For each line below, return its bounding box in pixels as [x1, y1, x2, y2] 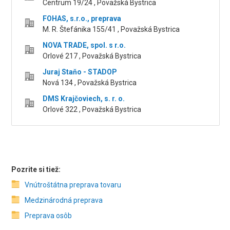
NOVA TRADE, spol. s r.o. [43, 41, 126, 49]
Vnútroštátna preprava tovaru [25, 181, 122, 189]
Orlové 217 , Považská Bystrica [43, 52, 142, 60]
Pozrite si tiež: [11, 165, 61, 174]
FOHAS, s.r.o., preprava [43, 14, 122, 23]
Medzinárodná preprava [25, 196, 103, 204]
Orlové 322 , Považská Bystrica [43, 105, 142, 113]
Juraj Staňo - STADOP [43, 68, 118, 76]
